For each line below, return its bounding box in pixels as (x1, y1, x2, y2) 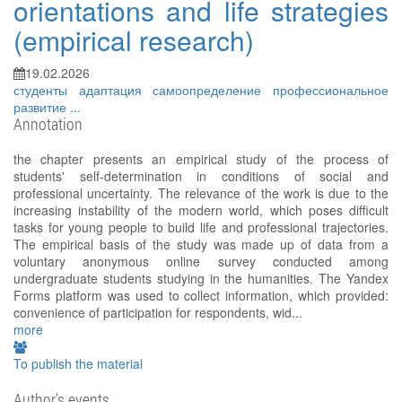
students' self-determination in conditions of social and (13, 167, 389, 186)
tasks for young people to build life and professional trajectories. (13, 218, 389, 237)
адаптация (78, 81, 153, 100)
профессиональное (273, 81, 389, 100)
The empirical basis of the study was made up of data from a (13, 235, 389, 254)
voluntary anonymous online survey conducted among (13, 252, 389, 271)
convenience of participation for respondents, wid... (13, 303, 302, 322)
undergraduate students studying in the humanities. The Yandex (13, 269, 389, 288)
